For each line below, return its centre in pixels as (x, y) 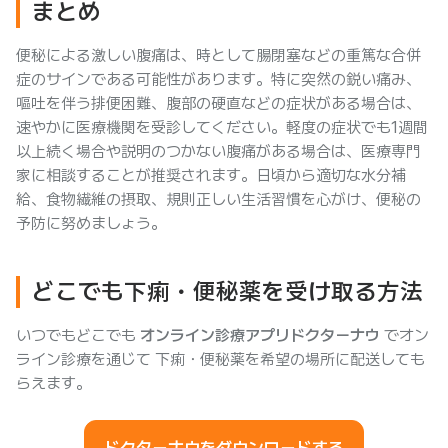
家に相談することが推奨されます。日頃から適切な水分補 (211, 175)
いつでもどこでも (78, 335)
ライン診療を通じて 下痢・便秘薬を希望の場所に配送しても (220, 359)
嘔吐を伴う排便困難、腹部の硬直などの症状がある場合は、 (218, 103)
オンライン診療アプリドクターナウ (260, 335)
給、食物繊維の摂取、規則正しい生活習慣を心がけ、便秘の (218, 199)
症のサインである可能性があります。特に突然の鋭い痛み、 (218, 79)
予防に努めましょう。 (91, 223)
